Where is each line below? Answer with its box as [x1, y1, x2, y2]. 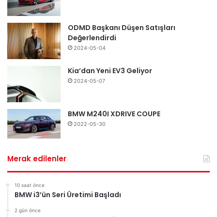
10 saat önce [15, 182, 45, 188]
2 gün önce [15, 207, 41, 214]
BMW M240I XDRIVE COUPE [68, 109, 160, 119]
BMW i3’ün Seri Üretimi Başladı [15, 190, 121, 200]
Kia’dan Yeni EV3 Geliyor [68, 66, 152, 76]
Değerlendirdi [68, 33, 116, 43]
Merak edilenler [7, 154, 66, 164]
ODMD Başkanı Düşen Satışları [68, 23, 175, 33]
